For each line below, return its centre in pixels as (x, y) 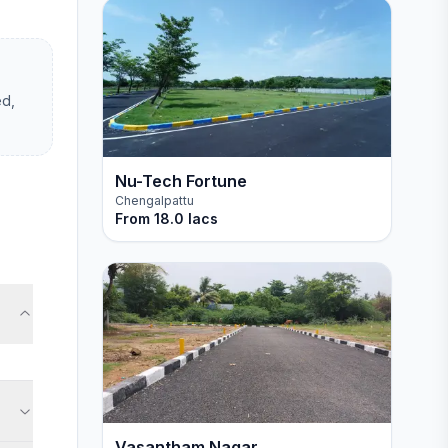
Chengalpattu (154, 200)
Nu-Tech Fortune (180, 181)
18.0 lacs (185, 218)
